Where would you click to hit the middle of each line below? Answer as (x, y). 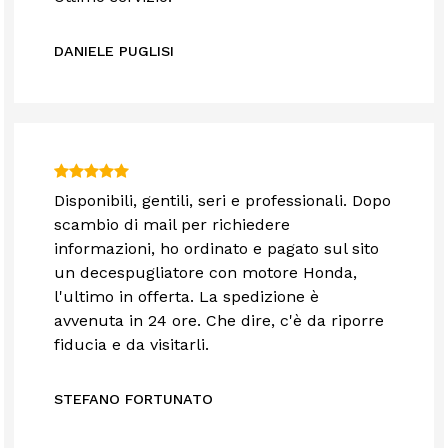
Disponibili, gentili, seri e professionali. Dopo (223, 201)
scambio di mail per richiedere (172, 225)
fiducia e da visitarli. (132, 345)
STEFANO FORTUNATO (134, 399)
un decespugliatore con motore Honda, (206, 273)
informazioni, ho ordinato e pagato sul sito (217, 249)
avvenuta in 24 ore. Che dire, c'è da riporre (219, 321)
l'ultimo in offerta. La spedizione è (187, 297)
